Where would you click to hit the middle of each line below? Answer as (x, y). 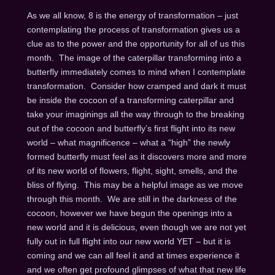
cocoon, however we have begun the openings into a (129, 213)
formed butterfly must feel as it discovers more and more (137, 157)
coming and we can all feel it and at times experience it (133, 256)
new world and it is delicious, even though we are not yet (136, 227)
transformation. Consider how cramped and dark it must (136, 86)
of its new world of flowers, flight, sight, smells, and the (132, 171)
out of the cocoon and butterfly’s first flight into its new (131, 129)
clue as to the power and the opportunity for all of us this (136, 44)
